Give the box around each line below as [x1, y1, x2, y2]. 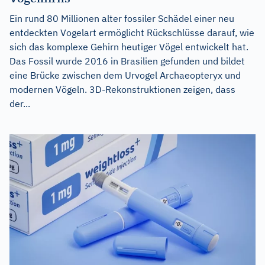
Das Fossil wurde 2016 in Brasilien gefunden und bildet [9, 55, 245, 67]
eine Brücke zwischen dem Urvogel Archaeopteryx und [9, 69, 241, 82]
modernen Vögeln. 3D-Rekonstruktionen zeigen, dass [9, 83, 235, 96]
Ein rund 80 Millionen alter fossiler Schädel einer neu [9, 12, 234, 25]
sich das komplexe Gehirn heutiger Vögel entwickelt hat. [9, 41, 248, 53]
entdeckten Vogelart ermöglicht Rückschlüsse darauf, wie [9, 27, 254, 39]
